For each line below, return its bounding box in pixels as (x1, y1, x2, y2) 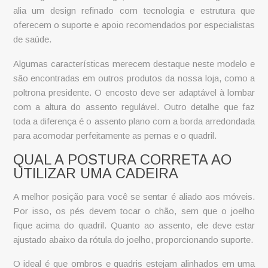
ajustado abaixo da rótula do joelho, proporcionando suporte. (13, 234, 253, 245)
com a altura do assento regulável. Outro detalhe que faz (13, 101, 255, 112)
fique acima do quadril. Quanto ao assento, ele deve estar (13, 220, 255, 231)
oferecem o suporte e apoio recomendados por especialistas (13, 20, 255, 31)
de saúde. (13, 34, 51, 45)
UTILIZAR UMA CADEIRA (13, 165, 178, 181)
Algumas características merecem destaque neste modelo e (13, 58, 255, 69)
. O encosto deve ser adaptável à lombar (89, 87, 255, 98)
